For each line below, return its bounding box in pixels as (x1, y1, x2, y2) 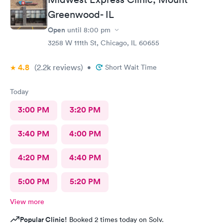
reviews (51, 62, 81, 72)
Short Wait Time (105, 63, 157, 72)
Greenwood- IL (48, 8, 114, 20)
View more (10, 197, 44, 206)
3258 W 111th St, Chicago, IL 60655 (48, 38, 159, 47)
